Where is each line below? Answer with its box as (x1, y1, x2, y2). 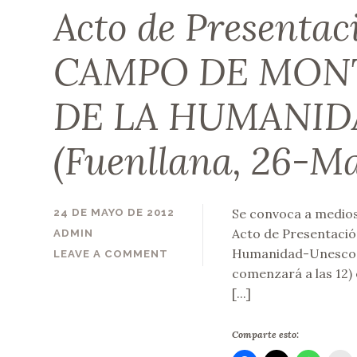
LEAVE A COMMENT (53, 248, 169, 261)
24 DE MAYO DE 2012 (53, 206, 175, 218)
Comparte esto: (231, 328, 299, 341)
